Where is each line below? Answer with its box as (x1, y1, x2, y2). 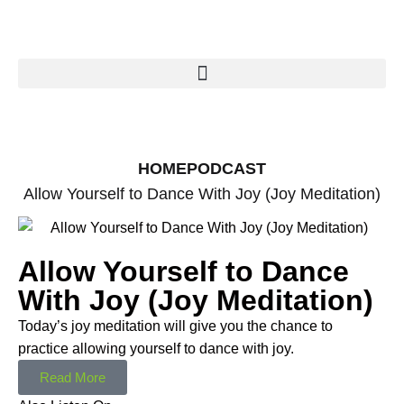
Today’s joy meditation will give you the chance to (18, 318, 333, 335)
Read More (40, 370, 106, 386)
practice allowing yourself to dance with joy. (18, 341, 294, 357)
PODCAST (187, 160, 266, 178)
